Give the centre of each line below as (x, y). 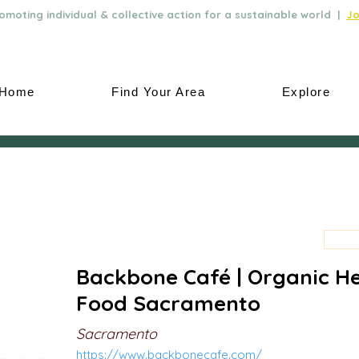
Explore (306, 92)
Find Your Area (159, 92)
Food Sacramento (168, 303)
